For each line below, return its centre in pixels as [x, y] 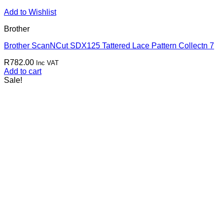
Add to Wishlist [30, 12]
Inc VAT [47, 63]
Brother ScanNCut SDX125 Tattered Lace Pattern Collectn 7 [109, 46]
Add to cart [23, 71]
